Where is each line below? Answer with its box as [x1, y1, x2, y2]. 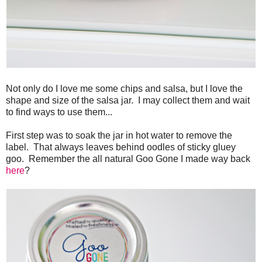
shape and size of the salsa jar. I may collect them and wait [6, 95, 250, 105]
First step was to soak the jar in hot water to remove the [6, 130, 232, 140]
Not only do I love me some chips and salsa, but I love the [6, 83, 243, 94]
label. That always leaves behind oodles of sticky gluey [6, 142, 236, 152]
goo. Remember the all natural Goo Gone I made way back [6, 153, 250, 164]
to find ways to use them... [6, 106, 117, 117]
